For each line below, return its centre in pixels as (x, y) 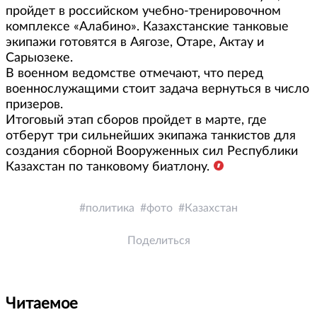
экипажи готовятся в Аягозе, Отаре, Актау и (135, 43)
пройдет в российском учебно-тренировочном (143, 12)
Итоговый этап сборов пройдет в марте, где (136, 121)
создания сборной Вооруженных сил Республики (152, 152)
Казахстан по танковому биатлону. (108, 167)
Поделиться (158, 241)
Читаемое (42, 304)
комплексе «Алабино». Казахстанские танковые (147, 27)
